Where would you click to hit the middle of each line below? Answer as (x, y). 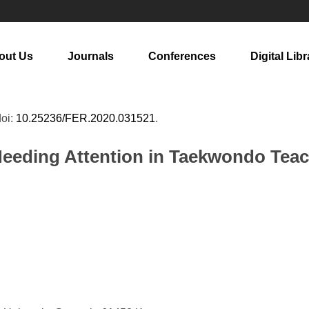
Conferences (182, 56)
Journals (91, 56)
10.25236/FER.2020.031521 (86, 118)
